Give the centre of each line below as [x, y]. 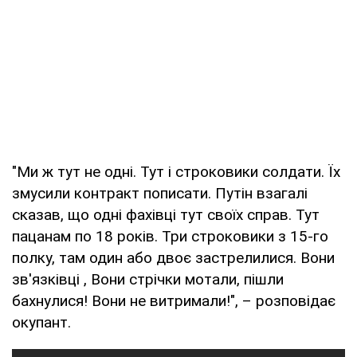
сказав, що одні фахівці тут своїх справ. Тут [166, 214]
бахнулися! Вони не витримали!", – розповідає [174, 300]
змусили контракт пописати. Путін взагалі [160, 193]
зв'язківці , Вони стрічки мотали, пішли [148, 279]
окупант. [41, 322]
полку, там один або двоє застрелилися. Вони [173, 257]
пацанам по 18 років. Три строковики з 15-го [170, 236]
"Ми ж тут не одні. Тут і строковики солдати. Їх [176, 171]
